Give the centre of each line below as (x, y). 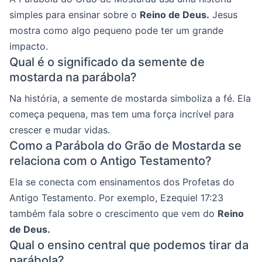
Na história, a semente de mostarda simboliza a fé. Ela (130, 98)
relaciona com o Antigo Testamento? (111, 161)
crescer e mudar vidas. (60, 130)
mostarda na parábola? (73, 77)
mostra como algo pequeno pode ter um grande (116, 30)
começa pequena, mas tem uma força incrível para (122, 114)
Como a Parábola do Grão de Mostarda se (125, 145)
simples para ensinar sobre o (75, 14)
